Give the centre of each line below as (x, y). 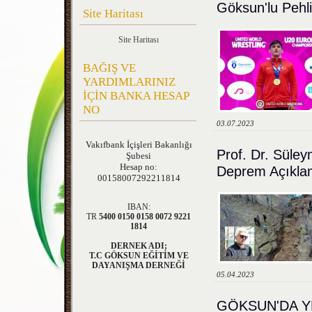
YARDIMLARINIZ (129, 82)
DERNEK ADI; (139, 246)
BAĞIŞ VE (109, 68)
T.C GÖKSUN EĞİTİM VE (139, 256)
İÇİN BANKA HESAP (136, 96)
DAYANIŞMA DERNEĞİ (139, 265)
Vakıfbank (106, 145)
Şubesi (139, 156)
